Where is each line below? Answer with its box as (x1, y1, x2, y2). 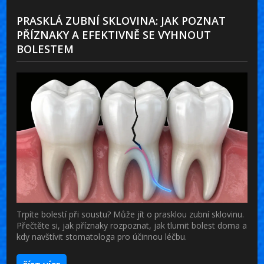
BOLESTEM (16, 42, 74, 57)
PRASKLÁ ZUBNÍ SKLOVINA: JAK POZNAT (16, 14, 226, 28)
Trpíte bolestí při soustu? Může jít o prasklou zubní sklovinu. (16, 208, 245, 220)
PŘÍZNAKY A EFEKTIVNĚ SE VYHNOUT (16, 28, 212, 42)
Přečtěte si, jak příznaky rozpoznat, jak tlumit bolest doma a (16, 219, 247, 231)
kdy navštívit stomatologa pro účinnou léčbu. (16, 230, 187, 242)
